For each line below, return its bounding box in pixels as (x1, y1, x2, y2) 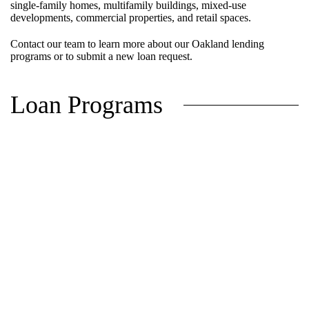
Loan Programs (10, 91, 163, 119)
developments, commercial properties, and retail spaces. (10, 12, 251, 24)
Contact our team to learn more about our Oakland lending (10, 38, 264, 50)
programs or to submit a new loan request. (10, 50, 192, 63)
